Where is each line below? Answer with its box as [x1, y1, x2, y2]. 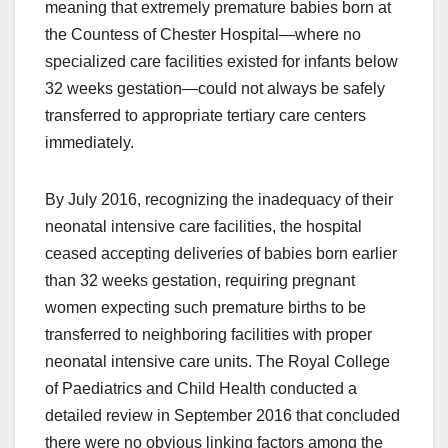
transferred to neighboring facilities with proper [45, 325, 372, 343]
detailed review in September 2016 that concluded [45, 406, 400, 424]
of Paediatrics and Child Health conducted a [45, 379, 357, 397]
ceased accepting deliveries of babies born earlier [45, 244, 397, 262]
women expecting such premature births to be [45, 298, 366, 316]
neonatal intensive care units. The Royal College [45, 352, 390, 370]
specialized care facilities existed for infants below [45, 52, 398, 70]
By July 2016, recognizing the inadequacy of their [45, 190, 393, 208]
